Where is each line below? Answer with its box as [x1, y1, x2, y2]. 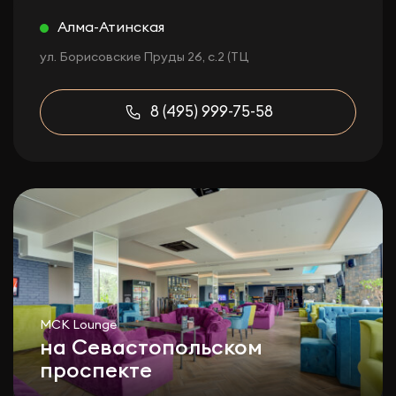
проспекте [40, 361, 152, 382]
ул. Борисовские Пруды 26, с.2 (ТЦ [40, 51, 249, 64]
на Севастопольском [40, 338, 263, 359]
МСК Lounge [40, 319, 117, 331]
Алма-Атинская [57, 20, 164, 34]
